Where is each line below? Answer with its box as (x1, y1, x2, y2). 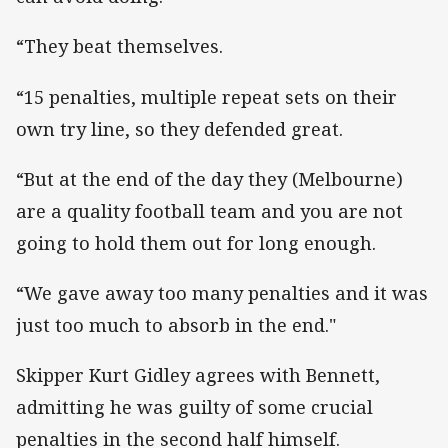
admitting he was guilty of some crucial (16, 395, 373, 420)
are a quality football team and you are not (16, 198, 403, 223)
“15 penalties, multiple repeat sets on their (16, 84, 397, 109)
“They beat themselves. (16, 34, 223, 59)
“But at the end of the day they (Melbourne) (16, 166, 403, 191)
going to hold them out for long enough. (16, 230, 376, 255)
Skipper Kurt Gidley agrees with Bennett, (16, 363, 380, 388)
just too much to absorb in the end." (16, 313, 336, 338)
